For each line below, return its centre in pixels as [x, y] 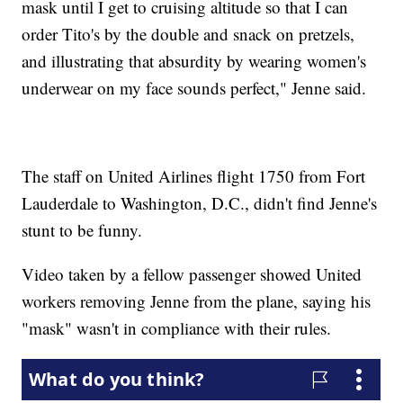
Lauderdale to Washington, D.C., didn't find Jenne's [200, 202]
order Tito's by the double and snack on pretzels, [188, 33]
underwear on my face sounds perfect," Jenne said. [194, 87]
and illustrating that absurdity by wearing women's [194, 60]
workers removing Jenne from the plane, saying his [197, 300]
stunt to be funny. [82, 229]
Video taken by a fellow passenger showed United [192, 273]
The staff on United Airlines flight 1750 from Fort [194, 175]
